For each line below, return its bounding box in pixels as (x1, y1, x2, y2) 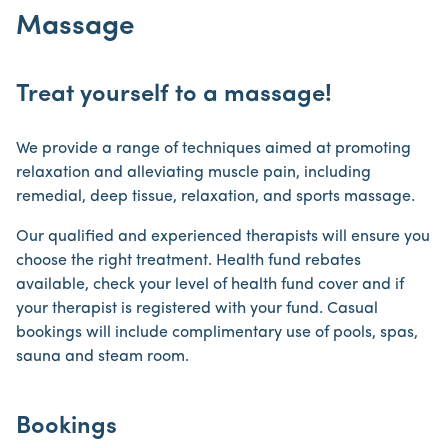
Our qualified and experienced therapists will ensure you (16, 229, 430, 245)
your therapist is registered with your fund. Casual (16, 301, 378, 317)
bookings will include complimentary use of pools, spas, (16, 325, 418, 341)
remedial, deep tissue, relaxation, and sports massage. (16, 189, 415, 205)
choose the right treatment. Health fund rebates (16, 253, 361, 269)
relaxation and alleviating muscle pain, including (16, 165, 371, 181)
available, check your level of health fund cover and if (16, 277, 404, 293)
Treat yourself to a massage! (16, 83, 338, 107)
